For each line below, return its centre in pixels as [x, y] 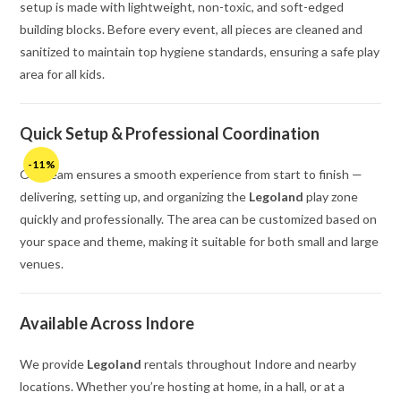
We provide [54, 364]
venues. [42, 264]
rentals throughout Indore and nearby [249, 364]
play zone [331, 197]
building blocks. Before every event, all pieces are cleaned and [192, 30]
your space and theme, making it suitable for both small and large [200, 242]
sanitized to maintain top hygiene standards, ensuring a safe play [200, 52]
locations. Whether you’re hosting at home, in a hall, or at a [183, 387]
